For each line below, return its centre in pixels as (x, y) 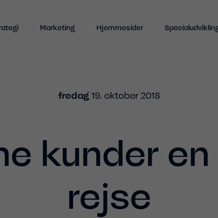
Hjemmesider (119, 28)
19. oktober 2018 (124, 96)
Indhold (109, 7)
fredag (73, 96)
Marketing (57, 28)
